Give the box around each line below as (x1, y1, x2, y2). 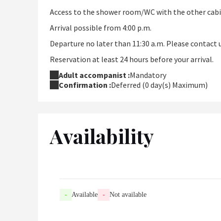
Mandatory (130, 70, 166, 80)
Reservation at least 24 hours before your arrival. (50, 54, 214, 65)
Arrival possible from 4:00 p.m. (50, 23, 151, 33)
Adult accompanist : (59, 70, 130, 80)
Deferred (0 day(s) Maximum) (111, 80, 208, 90)
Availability (50, 123, 154, 149)
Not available (110, 191, 147, 199)
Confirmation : (59, 80, 111, 90)
